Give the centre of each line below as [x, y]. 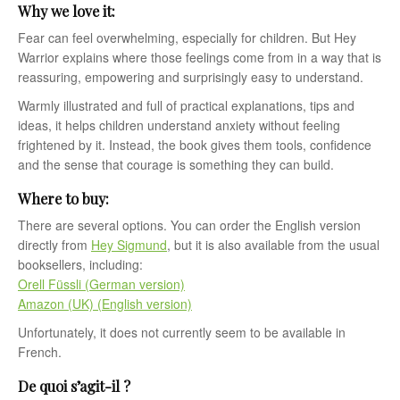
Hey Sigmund [129, 245]
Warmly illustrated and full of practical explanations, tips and [186, 105]
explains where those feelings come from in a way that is [220, 57]
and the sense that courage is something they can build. [176, 164]
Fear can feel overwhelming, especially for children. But [176, 37]
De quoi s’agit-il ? [74, 386]
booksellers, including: [80, 265]
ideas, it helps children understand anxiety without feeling [179, 125]
